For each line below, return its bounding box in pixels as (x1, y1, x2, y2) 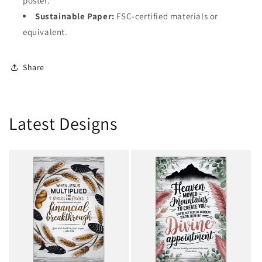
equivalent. (23, 26, 68, 37)
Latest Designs (9, 112, 118, 135)
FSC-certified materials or (114, 11, 219, 22)
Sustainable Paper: (35, 11, 115, 22)
